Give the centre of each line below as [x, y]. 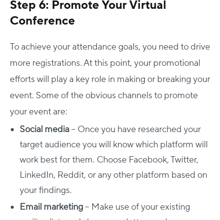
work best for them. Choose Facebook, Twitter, [109, 160]
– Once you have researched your [136, 129]
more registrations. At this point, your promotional [105, 63]
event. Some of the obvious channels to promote [104, 95]
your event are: [39, 111]
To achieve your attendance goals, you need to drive [110, 47]
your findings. [46, 190]
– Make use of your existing [137, 207]
